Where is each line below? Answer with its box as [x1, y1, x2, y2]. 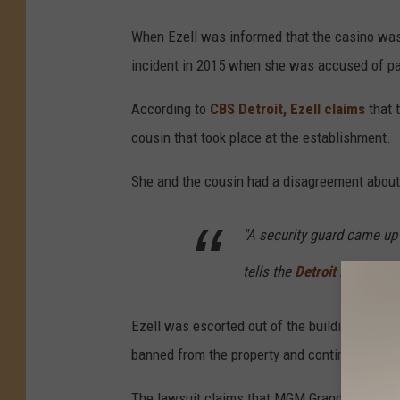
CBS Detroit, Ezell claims [210, 99, 365, 118]
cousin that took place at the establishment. [131, 128, 391, 146]
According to [131, 99, 210, 118]
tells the [243, 262, 295, 280]
